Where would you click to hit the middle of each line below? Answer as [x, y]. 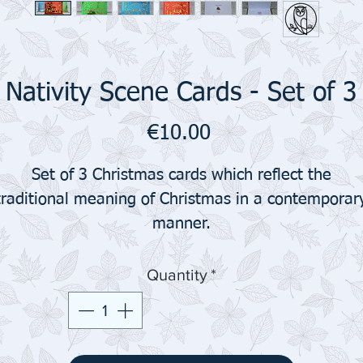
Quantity [177, 275]
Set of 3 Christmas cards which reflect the [181, 175]
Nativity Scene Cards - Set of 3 [181, 93]
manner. [181, 224]
